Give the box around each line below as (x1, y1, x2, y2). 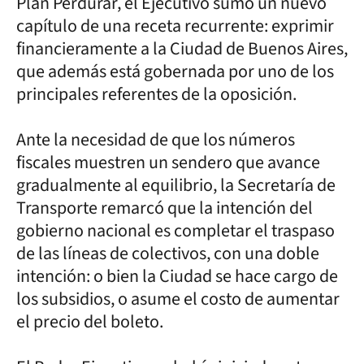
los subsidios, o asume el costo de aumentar (16, 286, 340, 312)
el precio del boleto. (16, 309, 163, 335)
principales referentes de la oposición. (16, 81, 297, 107)
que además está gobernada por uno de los (16, 58, 334, 84)
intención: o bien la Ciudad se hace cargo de (16, 263, 338, 289)
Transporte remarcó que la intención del (16, 195, 313, 221)
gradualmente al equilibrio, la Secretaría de (16, 172, 336, 198)
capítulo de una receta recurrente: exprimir (16, 13, 334, 39)
